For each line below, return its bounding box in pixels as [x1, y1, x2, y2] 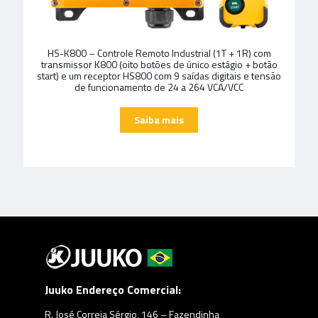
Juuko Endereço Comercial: [45, 280, 181, 298]
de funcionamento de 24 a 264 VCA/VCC [75, 79, 243, 94]
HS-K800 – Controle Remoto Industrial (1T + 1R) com [47, 45, 271, 60]
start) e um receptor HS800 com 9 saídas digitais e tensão [37, 67, 281, 83]
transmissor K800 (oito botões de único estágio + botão [40, 56, 278, 72]
